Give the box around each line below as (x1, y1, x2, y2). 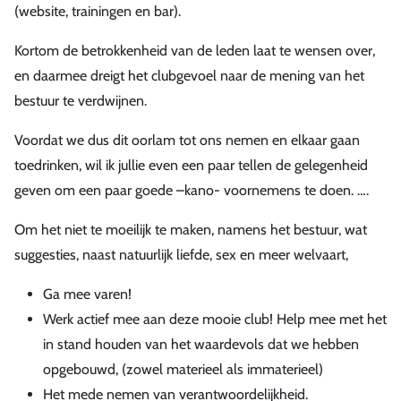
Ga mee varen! (43, 285, 132, 303)
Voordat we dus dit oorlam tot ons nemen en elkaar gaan (14, 131, 360, 149)
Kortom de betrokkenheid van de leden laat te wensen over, (14, 41, 375, 59)
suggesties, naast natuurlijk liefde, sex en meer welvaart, (14, 245, 348, 263)
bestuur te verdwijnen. (14, 91, 147, 109)
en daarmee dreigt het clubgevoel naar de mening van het (14, 66, 364, 84)
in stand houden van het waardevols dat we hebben (43, 335, 359, 353)
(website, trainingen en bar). (14, 2, 181, 20)
